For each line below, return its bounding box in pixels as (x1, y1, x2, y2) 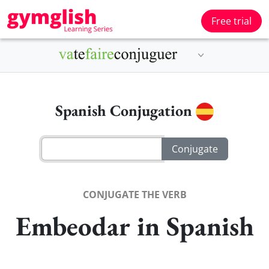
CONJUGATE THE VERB (82, 187, 187, 201)
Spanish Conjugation (55, 100, 196, 121)
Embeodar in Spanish (15, 208, 254, 243)
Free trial (211, 14, 252, 28)
